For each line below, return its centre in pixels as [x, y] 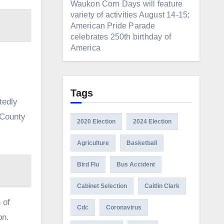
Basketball [141, 143]
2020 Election [96, 121]
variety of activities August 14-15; [130, 15]
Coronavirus [123, 207]
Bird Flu [88, 164]
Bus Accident [135, 164]
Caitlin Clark [162, 186]
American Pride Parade [113, 26]
